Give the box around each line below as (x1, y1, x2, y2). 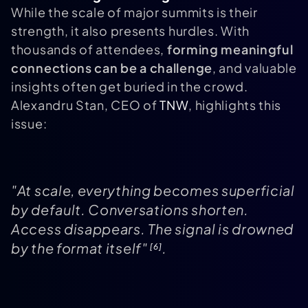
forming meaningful (166, 41, 294, 58)
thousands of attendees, (11, 41, 167, 58)
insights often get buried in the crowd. (11, 78, 248, 95)
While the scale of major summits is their (11, 4, 258, 21)
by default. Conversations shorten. (11, 201, 249, 219)
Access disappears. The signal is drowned (11, 220, 294, 238)
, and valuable (212, 60, 297, 76)
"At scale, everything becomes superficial (11, 181, 295, 199)
